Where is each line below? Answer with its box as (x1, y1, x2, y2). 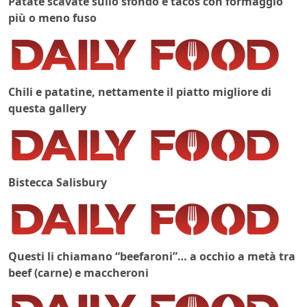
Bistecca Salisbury (8, 175, 107, 191)
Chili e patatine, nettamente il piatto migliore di (8, 84, 271, 100)
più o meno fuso (8, 10, 97, 26)
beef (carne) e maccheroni (8, 265, 149, 281)
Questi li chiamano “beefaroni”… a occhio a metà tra (8, 249, 295, 265)
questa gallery (8, 101, 86, 116)
